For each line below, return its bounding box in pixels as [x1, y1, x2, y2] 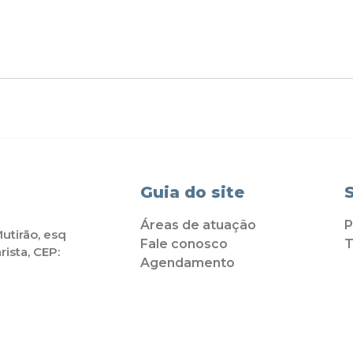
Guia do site [139, 183, 244, 203]
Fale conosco [139, 236, 228, 252]
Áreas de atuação [139, 217, 256, 233]
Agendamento [139, 255, 235, 271]
